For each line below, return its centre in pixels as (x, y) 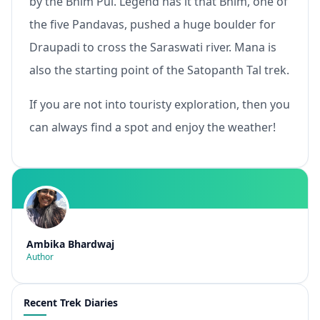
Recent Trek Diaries (71, 303)
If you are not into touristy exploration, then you (160, 105)
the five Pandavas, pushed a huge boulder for (152, 25)
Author (40, 257)
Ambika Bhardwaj (70, 244)
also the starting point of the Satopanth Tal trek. (159, 70)
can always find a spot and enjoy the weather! (152, 127)
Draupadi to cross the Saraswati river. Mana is (153, 47)
